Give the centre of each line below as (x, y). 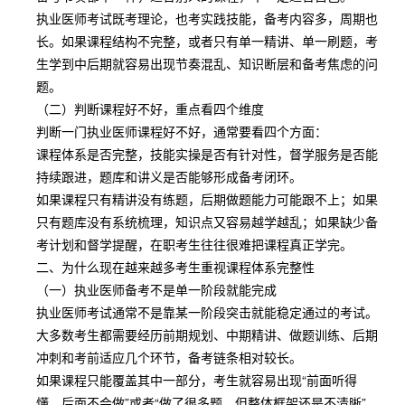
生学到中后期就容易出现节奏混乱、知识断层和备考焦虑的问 (207, 63)
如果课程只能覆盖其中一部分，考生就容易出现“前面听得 (197, 380)
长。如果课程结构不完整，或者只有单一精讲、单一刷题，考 (207, 41)
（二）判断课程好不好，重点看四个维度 (150, 108)
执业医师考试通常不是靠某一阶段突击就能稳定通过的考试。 (207, 312)
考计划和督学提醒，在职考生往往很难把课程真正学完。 (194, 244)
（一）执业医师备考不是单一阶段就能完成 (156, 289)
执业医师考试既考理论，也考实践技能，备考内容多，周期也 (207, 18)
